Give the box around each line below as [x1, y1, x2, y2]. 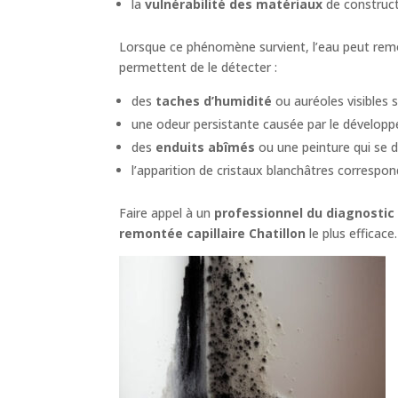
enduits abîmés [155, 138, 256, 155]
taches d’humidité [155, 92, 273, 109]
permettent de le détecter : [119, 58, 278, 76]
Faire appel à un [119, 203, 215, 221]
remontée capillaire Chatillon [119, 224, 306, 242]
